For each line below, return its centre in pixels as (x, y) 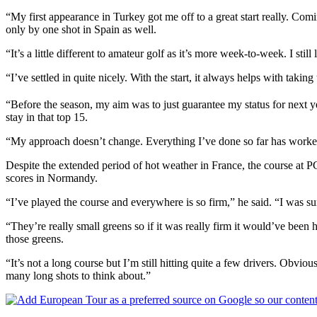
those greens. (35, 239)
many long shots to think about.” (78, 276)
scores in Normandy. (52, 178)
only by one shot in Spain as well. (81, 30)
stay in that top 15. (47, 117)
